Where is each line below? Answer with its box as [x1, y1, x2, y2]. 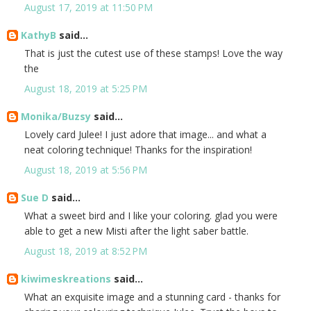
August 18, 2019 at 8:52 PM [24, 244, 147, 258]
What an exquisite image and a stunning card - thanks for [24, 290, 280, 304]
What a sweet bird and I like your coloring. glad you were [24, 209, 278, 223]
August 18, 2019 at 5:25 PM [24, 82, 147, 96]
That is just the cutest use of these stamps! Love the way [24, 47, 283, 60]
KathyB [21, 28, 56, 42]
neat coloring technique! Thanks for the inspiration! [24, 143, 252, 157]
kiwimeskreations [21, 272, 111, 286]
